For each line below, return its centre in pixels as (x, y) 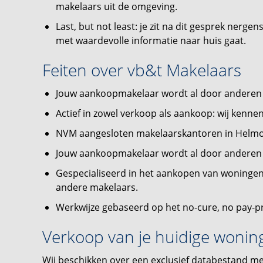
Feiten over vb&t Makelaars (142, 70)
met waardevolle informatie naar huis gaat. (151, 41)
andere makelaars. (97, 187)
